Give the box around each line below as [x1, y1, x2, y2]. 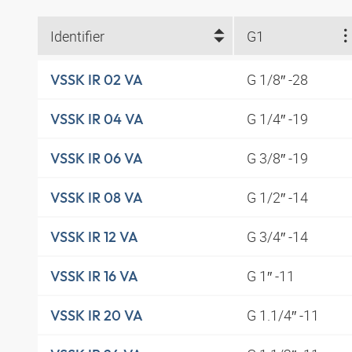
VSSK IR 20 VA [50, 306, 143, 324]
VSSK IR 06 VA [50, 148, 143, 167]
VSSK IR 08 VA [50, 188, 143, 207]
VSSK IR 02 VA [50, 70, 143, 89]
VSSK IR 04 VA [50, 109, 144, 128]
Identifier [50, 26, 104, 46]
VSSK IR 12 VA [50, 227, 138, 246]
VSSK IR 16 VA [50, 266, 138, 285]
